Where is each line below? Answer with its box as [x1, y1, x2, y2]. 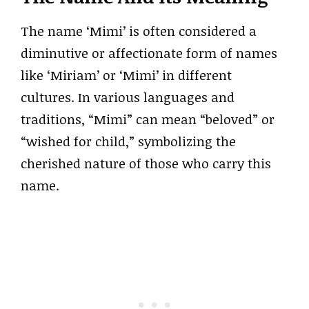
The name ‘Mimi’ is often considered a [21, 21, 257, 40]
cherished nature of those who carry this [21, 154, 271, 172]
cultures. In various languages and [21, 88, 235, 106]
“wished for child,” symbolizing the [21, 132, 236, 150]
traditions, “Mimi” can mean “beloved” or [21, 110, 275, 128]
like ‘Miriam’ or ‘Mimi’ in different [21, 66, 232, 84]
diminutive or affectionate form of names [21, 43, 277, 62]
